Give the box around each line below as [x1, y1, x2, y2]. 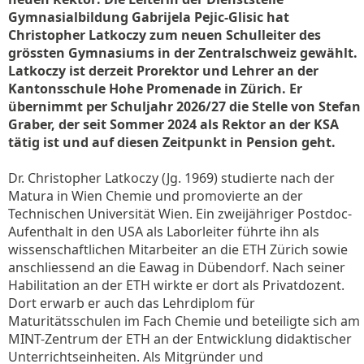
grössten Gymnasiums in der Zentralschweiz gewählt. [8, 44, 357, 62]
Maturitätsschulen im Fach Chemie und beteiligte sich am [8, 312, 360, 330]
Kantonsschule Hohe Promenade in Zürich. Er [8, 80, 302, 97]
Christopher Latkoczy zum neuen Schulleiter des [8, 26, 321, 44]
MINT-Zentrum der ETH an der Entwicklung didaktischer [8, 330, 352, 348]
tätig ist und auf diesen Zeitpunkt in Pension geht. [8, 133, 336, 151]
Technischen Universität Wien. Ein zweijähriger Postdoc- [8, 205, 352, 223]
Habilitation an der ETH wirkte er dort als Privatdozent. [8, 276, 344, 294]
